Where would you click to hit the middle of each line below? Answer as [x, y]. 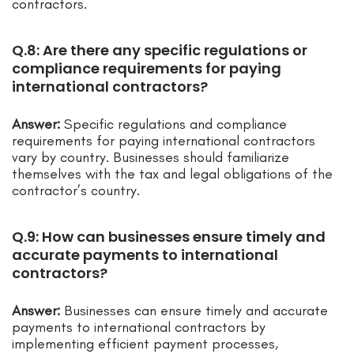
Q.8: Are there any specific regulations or [160, 51]
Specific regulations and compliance [173, 124]
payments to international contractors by [139, 328]
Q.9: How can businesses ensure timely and [169, 237]
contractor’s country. [76, 191]
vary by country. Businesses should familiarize [151, 158]
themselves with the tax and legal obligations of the [172, 174]
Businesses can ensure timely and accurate [194, 311]
